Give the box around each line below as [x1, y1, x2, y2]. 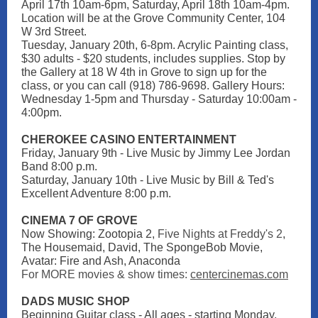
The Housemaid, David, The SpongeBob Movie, [21, 241, 263, 253]
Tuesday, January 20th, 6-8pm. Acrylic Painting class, [21, 39, 288, 51]
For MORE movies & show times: [21, 268, 190, 280]
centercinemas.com [190, 268, 288, 280]
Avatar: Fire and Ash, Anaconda [21, 255, 180, 267]
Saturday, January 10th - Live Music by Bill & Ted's [21, 174, 274, 186]
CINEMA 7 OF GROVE [21, 214, 138, 226]
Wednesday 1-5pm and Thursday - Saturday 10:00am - [21, 93, 297, 105]
